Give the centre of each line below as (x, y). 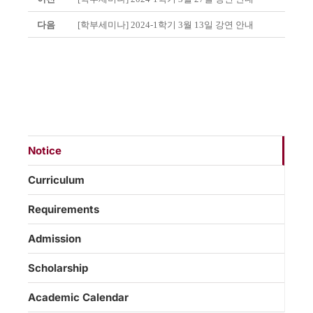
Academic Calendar (78, 298)
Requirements (64, 210)
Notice (45, 151)
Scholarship (58, 268)
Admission (54, 239)
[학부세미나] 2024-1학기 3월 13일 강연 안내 (166, 25)
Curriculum (56, 180)
